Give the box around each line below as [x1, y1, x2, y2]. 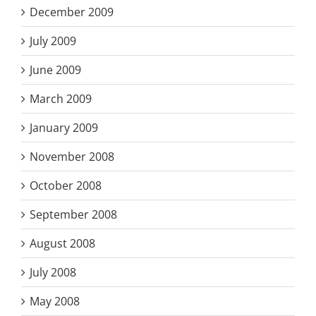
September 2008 [30, 207, 117, 223]
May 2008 [30, 293, 80, 310]
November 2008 [30, 149, 114, 165]
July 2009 [30, 33, 76, 49]
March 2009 [30, 91, 92, 107]
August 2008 [30, 236, 95, 252]
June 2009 [30, 62, 81, 78]
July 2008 [30, 265, 76, 281]
